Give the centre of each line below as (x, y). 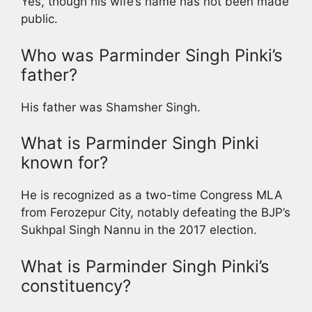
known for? (64, 163)
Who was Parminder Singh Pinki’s (152, 55)
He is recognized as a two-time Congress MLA (152, 195)
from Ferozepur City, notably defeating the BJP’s (156, 213)
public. (39, 19)
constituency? (76, 286)
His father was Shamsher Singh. (111, 107)
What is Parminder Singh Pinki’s (145, 266)
